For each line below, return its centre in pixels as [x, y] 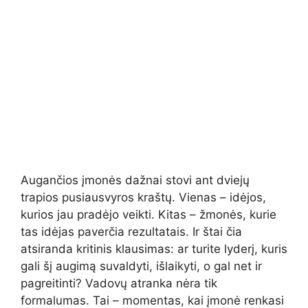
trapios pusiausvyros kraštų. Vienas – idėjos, [143, 198]
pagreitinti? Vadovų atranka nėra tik [119, 284]
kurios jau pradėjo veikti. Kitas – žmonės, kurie [148, 215]
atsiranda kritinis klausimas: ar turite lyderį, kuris [154, 249]
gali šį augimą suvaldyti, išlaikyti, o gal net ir [141, 266]
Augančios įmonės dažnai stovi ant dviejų [135, 180]
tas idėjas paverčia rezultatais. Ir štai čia [131, 232]
